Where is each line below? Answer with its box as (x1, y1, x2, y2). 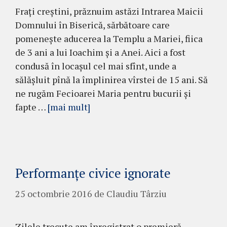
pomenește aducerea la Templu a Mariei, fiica (15, 32, 203, 45)
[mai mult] (48, 101, 90, 113)
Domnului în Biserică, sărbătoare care (15, 19, 170, 31)
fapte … (15, 101, 48, 113)
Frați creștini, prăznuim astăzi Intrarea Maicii (15, 5, 203, 18)
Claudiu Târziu (106, 187, 167, 200)
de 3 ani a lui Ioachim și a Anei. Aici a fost (15, 46, 185, 59)
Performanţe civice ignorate (15, 165, 171, 182)
